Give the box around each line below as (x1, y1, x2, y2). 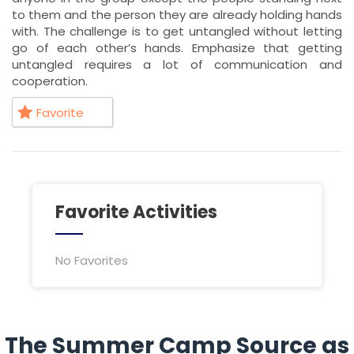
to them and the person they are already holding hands (12, 6, 342, 23)
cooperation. (12, 73, 88, 89)
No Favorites (55, 252, 129, 269)
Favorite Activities (55, 200, 218, 224)
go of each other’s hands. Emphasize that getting (12, 40, 342, 56)
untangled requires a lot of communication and (12, 56, 342, 73)
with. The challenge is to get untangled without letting (12, 23, 342, 40)
